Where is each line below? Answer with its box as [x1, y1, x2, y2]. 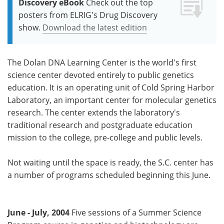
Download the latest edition [42, 21, 147, 33]
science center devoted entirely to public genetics [7, 69, 194, 80]
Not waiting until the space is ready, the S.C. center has [7, 156, 213, 168]
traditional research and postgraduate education [7, 119, 192, 130]
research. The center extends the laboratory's [7, 106, 180, 118]
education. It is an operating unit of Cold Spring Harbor [7, 81, 214, 93]
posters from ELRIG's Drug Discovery [18, 9, 157, 20]
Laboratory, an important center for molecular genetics [7, 94, 216, 105]
